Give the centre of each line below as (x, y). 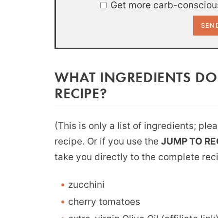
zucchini (86, 184)
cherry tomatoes (104, 201)
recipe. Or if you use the (108, 141)
